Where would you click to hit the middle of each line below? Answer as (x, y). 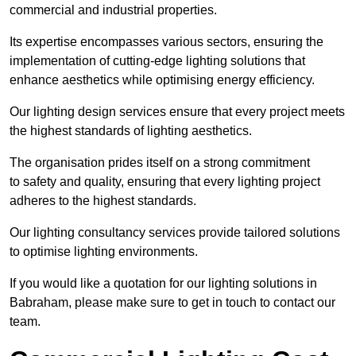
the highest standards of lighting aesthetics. (131, 131)
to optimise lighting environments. (104, 252)
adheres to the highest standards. (103, 201)
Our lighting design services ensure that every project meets (177, 112)
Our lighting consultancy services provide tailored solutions (175, 233)
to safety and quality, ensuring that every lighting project (165, 182)
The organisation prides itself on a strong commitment (160, 163)
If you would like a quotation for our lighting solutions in (163, 284)
